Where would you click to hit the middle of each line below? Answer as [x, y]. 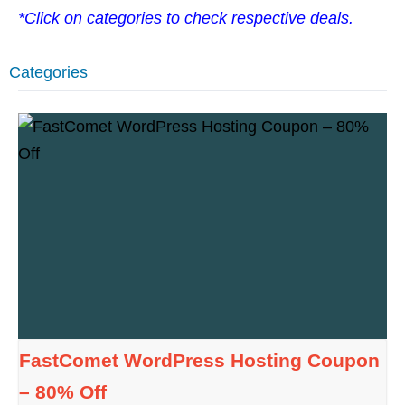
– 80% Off [63, 392]
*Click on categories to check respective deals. [186, 18]
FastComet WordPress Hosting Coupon [200, 361]
